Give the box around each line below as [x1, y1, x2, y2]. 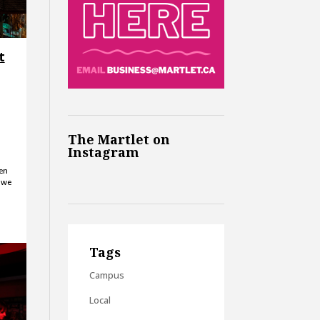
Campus [89, 269, 124, 282]
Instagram [67, 143, 139, 161]
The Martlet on [67, 130, 170, 148]
